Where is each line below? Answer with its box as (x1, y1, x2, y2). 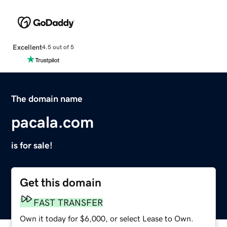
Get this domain (20, 176, 102, 188)
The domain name (11, 94, 83, 103)
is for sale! (11, 140, 53, 150)
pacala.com (11, 113, 94, 130)
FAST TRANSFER (33, 198, 103, 207)
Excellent (12, 43, 42, 51)
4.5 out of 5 (42, 44, 74, 51)
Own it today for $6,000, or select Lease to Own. (20, 214, 194, 222)
